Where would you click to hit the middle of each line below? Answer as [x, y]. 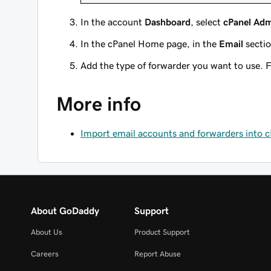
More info [99, 104]
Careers [45, 254]
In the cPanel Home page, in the [150, 44]
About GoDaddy [65, 211]
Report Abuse [157, 254]
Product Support [162, 232]
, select [207, 22]
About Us [47, 232]
